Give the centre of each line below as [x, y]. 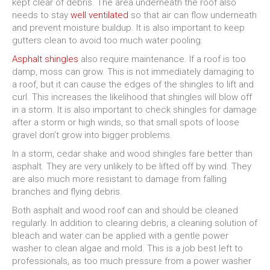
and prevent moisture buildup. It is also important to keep [128, 28]
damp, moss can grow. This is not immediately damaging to [133, 72]
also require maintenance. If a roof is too [162, 59]
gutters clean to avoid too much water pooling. [108, 40]
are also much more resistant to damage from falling [119, 179]
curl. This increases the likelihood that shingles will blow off [132, 97]
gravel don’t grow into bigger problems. [92, 135]
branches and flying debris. [67, 192]
